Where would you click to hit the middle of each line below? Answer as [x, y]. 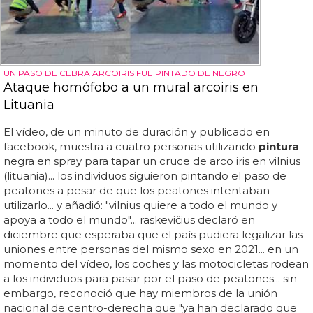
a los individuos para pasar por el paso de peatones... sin [150, 279]
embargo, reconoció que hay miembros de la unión [140, 293]
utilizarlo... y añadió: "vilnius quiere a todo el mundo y [140, 205]
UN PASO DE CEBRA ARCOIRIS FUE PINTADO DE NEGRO [124, 73]
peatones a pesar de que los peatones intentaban [137, 191]
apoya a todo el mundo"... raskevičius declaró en [129, 220]
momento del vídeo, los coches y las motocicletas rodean [156, 264]
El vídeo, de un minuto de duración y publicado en [137, 132]
